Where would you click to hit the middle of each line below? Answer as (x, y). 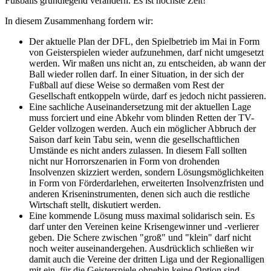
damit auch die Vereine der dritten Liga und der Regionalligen (147, 259)
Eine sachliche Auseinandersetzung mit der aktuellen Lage (140, 106)
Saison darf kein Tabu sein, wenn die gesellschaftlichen (134, 139)
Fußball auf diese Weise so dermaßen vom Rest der (126, 85)
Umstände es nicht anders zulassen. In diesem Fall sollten (138, 150)
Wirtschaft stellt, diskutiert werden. (95, 204)
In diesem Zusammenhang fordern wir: (79, 21)
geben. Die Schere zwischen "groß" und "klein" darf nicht (140, 237)
